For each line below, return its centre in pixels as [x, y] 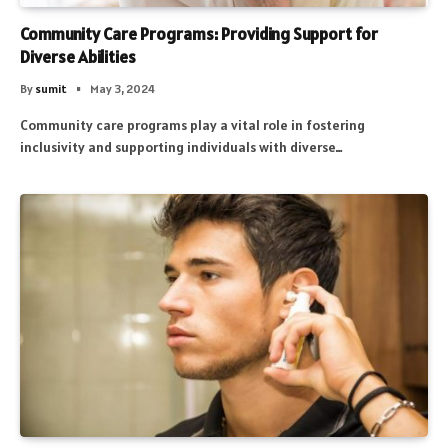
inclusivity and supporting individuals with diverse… [181, 146]
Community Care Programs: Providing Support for [199, 33]
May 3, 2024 [122, 88]
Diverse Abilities [78, 56]
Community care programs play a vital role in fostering [192, 124]
